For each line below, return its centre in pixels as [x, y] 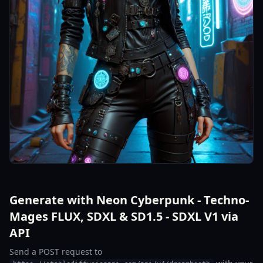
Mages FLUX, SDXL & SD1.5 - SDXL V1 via [124, 216]
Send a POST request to [56, 252]
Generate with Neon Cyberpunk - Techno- [129, 200]
